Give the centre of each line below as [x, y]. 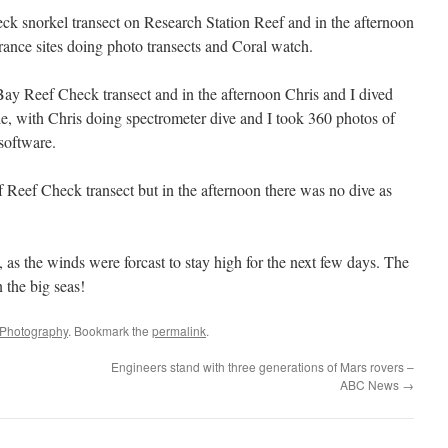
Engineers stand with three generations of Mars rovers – [262, 366]
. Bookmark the [110, 330]
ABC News [371, 384]
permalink [179, 330]
